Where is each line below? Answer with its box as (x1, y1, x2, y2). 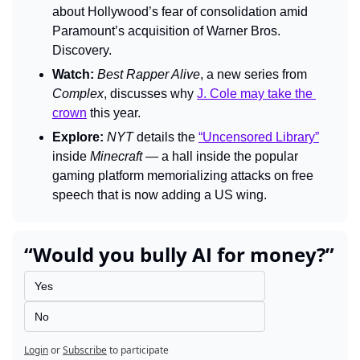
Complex (52, 86, 104, 100)
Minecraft (90, 149, 145, 163)
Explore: (52, 129, 104, 144)
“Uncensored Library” (198, 129, 319, 144)
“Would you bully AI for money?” (24, 240, 334, 268)
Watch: (52, 67, 94, 81)
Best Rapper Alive (97, 67, 200, 81)
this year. (87, 105, 141, 120)
